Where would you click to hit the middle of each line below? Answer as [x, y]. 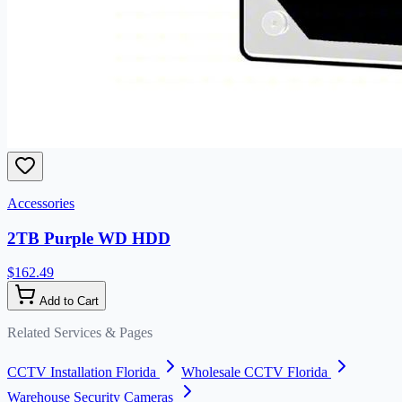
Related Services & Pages [80, 333]
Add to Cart [67, 301]
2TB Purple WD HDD [89, 238]
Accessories [41, 203]
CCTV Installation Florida [82, 372]
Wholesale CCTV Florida [254, 372]
